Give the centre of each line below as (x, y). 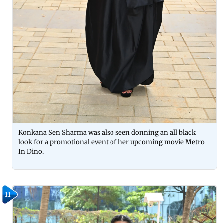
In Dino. (31, 151)
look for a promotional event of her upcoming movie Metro (111, 142)
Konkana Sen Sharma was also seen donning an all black (107, 132)
